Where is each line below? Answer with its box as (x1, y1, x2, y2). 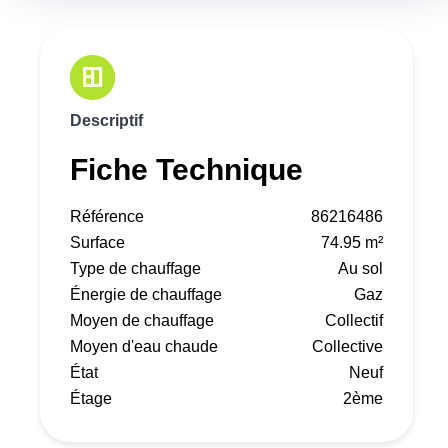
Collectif (325, 312, 383, 330)
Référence (70, 208, 144, 226)
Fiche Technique (70, 153, 303, 187)
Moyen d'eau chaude (70, 338, 218, 356)
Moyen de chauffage (70, 312, 214, 330)
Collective (312, 338, 383, 356)
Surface (70, 234, 125, 252)
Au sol (338, 260, 383, 278)
